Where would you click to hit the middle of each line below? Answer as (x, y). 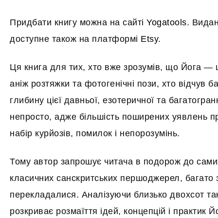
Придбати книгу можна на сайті (78, 22)
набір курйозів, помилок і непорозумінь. (95, 133)
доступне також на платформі (75, 39)
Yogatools (167, 22)
